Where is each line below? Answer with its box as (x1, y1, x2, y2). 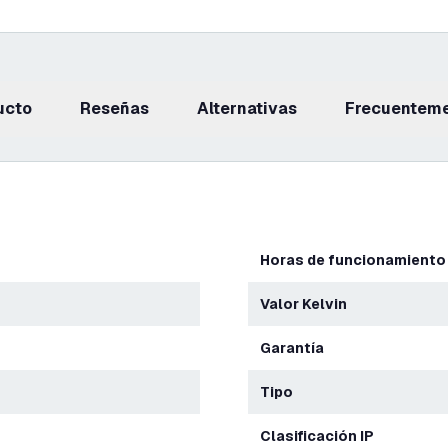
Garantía (271, 339, 324, 357)
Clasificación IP (271, 427, 374, 445)
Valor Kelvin (269, 295, 347, 313)
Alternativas (209, 98, 297, 119)
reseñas (91, 98, 149, 119)
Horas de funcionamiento (270, 251, 446, 269)
